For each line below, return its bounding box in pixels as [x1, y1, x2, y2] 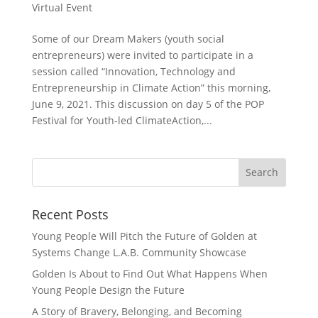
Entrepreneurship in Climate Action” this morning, [31, 80, 270, 94]
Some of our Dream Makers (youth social [31, 31, 224, 45]
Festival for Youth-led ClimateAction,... [31, 113, 212, 127]
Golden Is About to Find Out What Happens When [31, 266, 268, 280]
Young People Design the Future [31, 283, 185, 297]
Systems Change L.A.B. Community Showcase [31, 245, 246, 259]
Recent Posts [31, 205, 109, 223]
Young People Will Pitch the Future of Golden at [31, 229, 257, 243]
